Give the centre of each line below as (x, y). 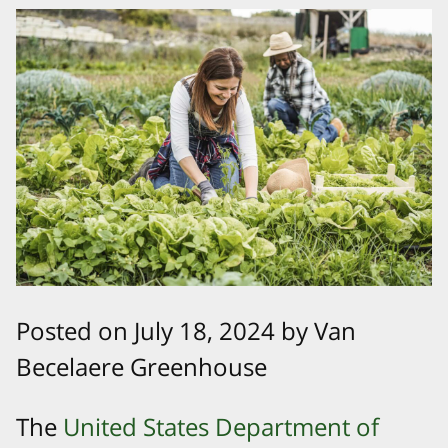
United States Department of (221, 427)
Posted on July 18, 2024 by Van (186, 331)
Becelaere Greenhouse (141, 367)
